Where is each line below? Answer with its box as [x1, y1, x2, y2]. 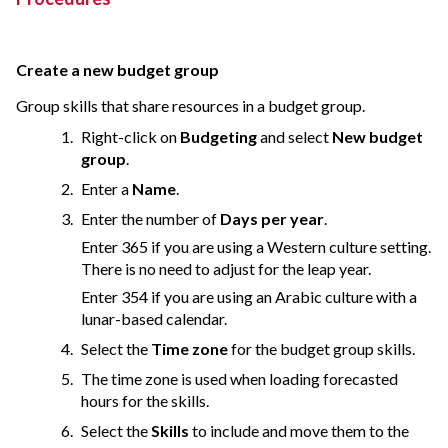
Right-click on [81, 127, 180, 147]
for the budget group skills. [228, 339, 415, 359]
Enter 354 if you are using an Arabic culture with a [81, 287, 417, 307]
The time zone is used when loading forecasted [81, 369, 398, 389]
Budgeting [180, 127, 257, 147]
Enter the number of [81, 209, 220, 229]
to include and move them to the [189, 421, 409, 441]
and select [257, 127, 332, 147]
